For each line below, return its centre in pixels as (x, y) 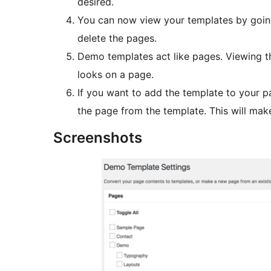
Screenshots (98, 138)
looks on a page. (116, 75)
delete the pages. (117, 38)
